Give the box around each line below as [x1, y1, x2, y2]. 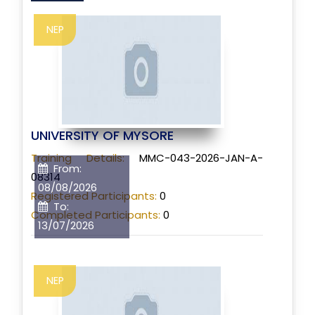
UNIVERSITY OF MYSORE [31, 126, 174, 144]
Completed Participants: [31, 207, 160, 222]
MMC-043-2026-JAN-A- [124, 150, 263, 165]
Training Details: [31, 150, 124, 165]
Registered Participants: [31, 188, 157, 203]
